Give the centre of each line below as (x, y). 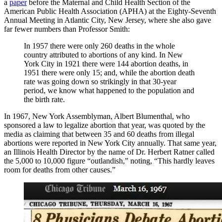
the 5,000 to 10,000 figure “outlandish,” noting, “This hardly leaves (109, 161)
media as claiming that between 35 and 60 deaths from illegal (99, 134)
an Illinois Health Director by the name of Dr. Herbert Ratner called (109, 152)
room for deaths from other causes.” (60, 169)
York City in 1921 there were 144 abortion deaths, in (106, 63)
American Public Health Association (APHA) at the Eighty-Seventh (110, 11)
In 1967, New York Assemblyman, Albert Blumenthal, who (97, 116)
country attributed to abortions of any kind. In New (103, 55)
